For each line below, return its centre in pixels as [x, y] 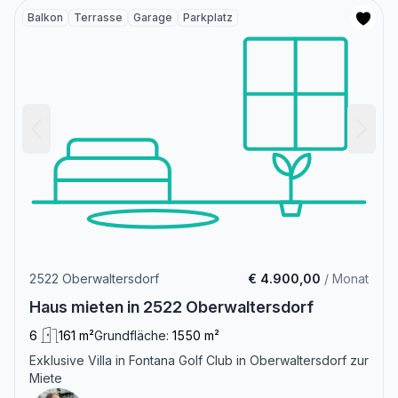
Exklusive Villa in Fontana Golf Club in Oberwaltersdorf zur [199, 361]
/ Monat [345, 279]
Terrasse [98, 18]
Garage [153, 18]
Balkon [45, 18]
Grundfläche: [131, 336]
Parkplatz [208, 18]
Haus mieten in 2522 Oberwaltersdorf [171, 307]
